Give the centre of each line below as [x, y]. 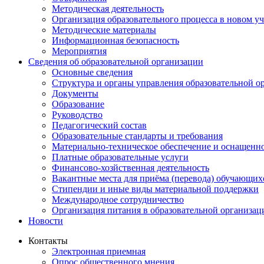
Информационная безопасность [115, 40]
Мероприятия [79, 51]
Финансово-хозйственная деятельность [131, 167]
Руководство [77, 114]
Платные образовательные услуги [120, 157]
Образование [78, 104]
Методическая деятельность [108, 8]
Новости [46, 220]
